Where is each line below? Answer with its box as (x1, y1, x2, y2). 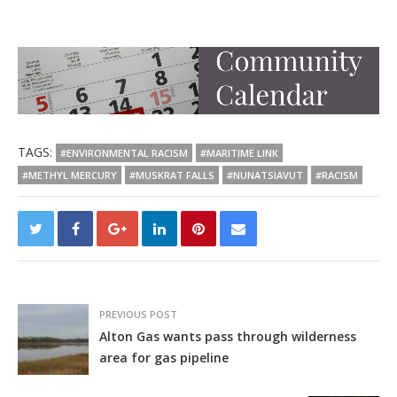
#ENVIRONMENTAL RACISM (60, 145, 188, 160)
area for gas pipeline (99, 348, 229, 366)
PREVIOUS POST (99, 307, 177, 321)
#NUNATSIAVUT (227, 167, 303, 182)
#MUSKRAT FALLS (129, 167, 214, 182)
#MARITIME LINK (200, 145, 278, 160)
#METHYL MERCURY (22, 167, 117, 182)
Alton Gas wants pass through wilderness (99, 327, 356, 345)
